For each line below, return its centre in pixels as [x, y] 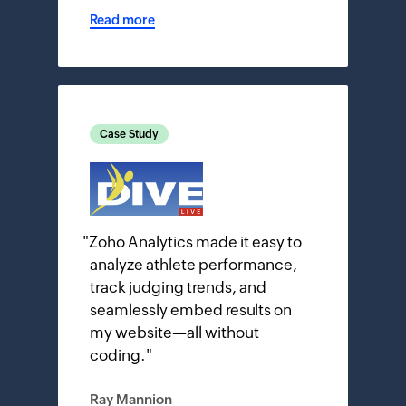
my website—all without [174, 332]
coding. [118, 355]
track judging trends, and [178, 287]
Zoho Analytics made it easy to [195, 242]
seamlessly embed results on [191, 309]
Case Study [129, 135]
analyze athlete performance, [193, 264]
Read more [122, 20]
